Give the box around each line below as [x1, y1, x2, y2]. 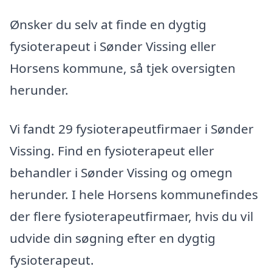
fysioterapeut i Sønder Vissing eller [10, 37, 216, 55]
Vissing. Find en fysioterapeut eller [10, 141, 214, 159]
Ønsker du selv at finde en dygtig [10, 15, 206, 33]
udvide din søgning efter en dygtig [10, 229, 216, 246]
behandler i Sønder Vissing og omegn [10, 163, 233, 181]
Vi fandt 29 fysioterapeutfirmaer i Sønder [10, 120, 254, 137]
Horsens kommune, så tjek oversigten [10, 59, 236, 76]
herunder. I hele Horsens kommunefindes [10, 185, 258, 203]
